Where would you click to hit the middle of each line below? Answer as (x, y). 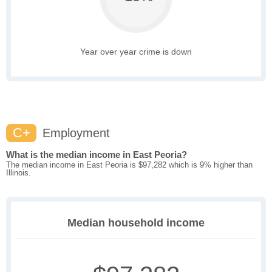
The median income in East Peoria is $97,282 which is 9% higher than (129, 165)
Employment (74, 133)
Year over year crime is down (136, 52)
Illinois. (19, 173)
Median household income (136, 223)
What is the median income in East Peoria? (97, 155)
